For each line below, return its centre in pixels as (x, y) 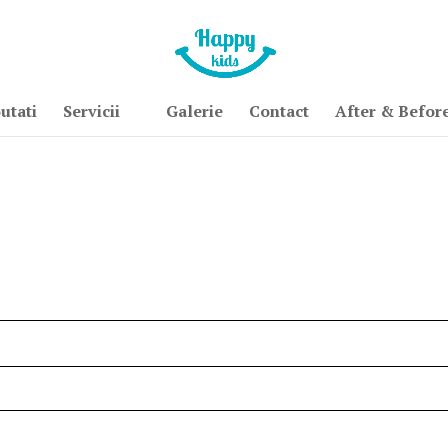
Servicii (91, 111)
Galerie (194, 111)
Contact (278, 111)
